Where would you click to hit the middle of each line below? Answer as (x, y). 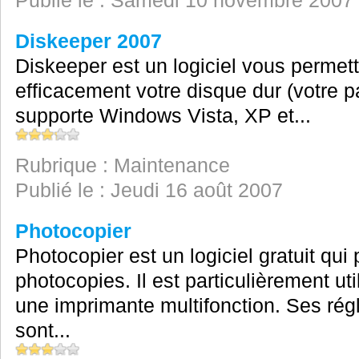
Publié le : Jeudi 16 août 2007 (149, 190)
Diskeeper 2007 (88, 41)
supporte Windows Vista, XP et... (163, 115)
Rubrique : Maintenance (122, 165)
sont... (42, 330)
